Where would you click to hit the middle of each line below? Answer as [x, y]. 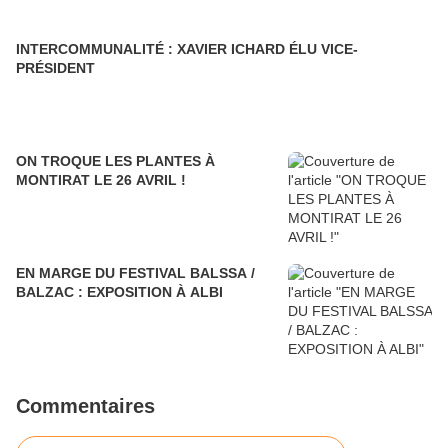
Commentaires [85, 406]
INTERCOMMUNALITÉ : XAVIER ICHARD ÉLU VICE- [187, 49]
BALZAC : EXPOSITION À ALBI [119, 292]
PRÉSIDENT [55, 68]
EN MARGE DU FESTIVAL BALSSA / [135, 273]
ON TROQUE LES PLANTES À [115, 161]
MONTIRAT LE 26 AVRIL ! [101, 180]
